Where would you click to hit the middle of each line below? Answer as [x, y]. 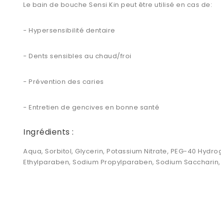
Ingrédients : [49, 132]
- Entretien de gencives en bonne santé [92, 108]
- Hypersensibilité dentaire [69, 31]
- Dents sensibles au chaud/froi [77, 56]
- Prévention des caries [64, 82]
